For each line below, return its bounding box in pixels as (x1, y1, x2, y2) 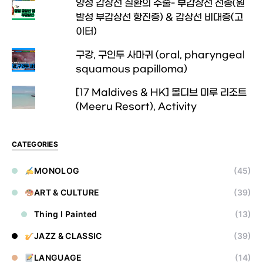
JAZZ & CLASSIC (33, 231, 102, 241)
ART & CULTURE (33, 187, 100, 197)
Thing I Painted (34, 209, 97, 219)
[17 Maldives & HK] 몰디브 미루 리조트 (75, 87, 247, 98)
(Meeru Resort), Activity (75, 101, 197, 112)
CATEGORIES (12, 140, 58, 149)
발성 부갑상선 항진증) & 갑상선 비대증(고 (75, 12, 243, 23)
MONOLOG (33, 166, 80, 176)
